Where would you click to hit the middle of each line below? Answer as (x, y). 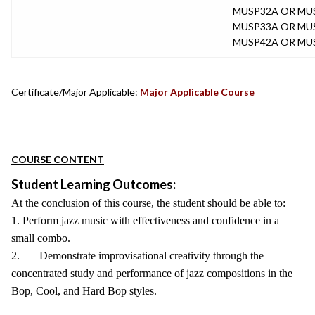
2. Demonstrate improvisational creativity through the (137, 256)
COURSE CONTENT (58, 159)
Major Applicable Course (197, 92)
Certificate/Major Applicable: (75, 92)
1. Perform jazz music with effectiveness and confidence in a (145, 220)
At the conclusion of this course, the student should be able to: (148, 203)
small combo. (41, 238)
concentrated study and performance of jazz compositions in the (152, 273)
